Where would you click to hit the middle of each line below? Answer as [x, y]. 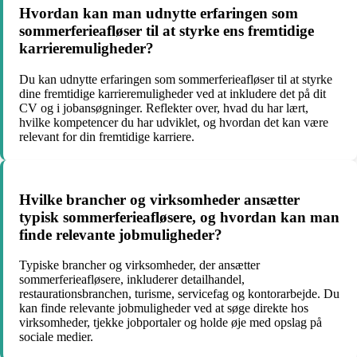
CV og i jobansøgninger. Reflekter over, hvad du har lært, [164, 108]
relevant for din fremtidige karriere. [107, 136]
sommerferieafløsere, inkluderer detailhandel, [132, 280]
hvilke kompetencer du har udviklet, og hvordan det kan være [174, 122]
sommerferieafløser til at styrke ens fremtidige [167, 31]
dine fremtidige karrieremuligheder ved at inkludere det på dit [173, 93]
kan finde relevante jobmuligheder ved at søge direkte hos [164, 308]
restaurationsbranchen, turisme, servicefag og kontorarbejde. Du [179, 294]
